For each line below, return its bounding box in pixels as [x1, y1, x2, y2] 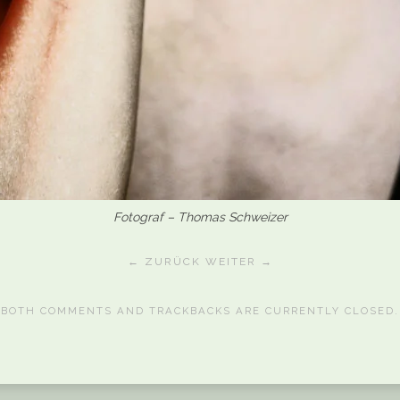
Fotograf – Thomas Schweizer [120, 210, 287, 224]
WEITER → [204, 255, 273, 268]
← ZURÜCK [127, 255, 201, 268]
